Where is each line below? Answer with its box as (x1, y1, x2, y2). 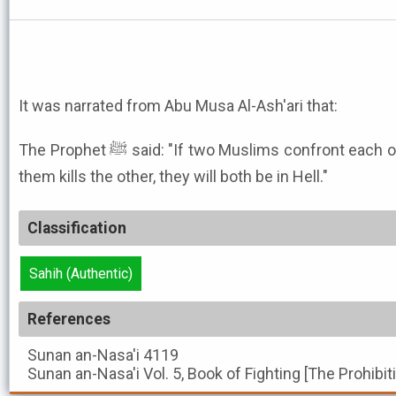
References (27, 310, 110, 328)
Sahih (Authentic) (29, 265, 133, 282)
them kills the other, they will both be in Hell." (19, 167, 328, 186)
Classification (27, 219, 126, 237)
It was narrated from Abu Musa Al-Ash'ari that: (19, 96, 338, 115)
